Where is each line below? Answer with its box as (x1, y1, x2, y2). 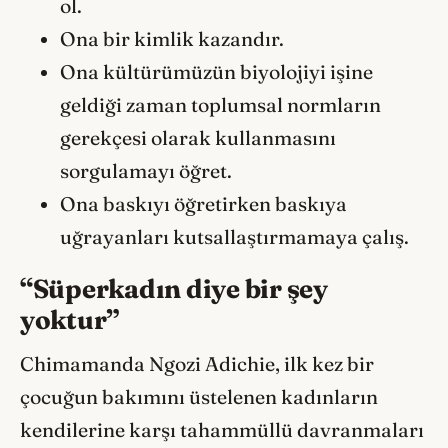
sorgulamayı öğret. (60, 158, 232, 183)
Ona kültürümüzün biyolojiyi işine (60, 59, 373, 84)
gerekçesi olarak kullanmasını (60, 125, 336, 150)
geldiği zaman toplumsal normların (60, 92, 381, 117)
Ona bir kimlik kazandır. (60, 26, 284, 51)
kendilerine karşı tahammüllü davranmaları (20, 418, 424, 443)
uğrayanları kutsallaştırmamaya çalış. (60, 224, 409, 249)
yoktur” (20, 303, 121, 337)
